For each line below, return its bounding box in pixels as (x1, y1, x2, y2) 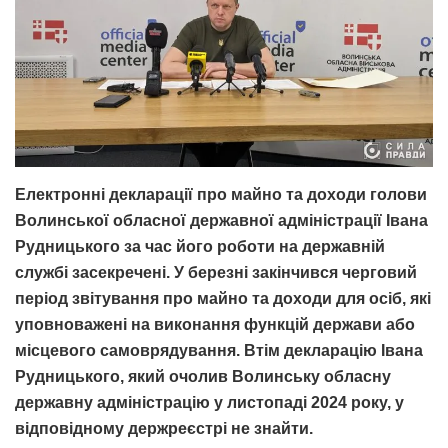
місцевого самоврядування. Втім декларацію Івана (15, 342, 423, 360)
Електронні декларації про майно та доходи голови (15, 186, 427, 204)
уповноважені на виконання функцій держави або (15, 316, 415, 334)
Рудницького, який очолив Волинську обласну (15, 368, 391, 386)
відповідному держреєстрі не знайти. (15, 420, 313, 438)
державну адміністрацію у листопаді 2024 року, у (15, 394, 404, 412)
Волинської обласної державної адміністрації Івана (15, 212, 428, 230)
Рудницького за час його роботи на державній (15, 238, 385, 256)
